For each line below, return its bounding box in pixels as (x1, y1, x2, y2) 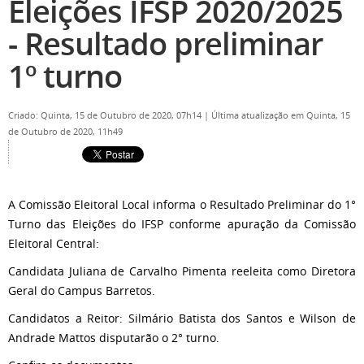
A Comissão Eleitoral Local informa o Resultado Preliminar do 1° (8, 197, 356, 212)
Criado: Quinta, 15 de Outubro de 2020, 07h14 (8, 110, 204, 121)
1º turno (8, 55, 122, 97)
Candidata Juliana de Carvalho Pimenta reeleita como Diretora (8, 263, 356, 279)
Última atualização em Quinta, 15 (211, 110, 350, 121)
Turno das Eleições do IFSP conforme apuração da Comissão (8, 216, 356, 232)
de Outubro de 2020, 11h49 (8, 126, 123, 137)
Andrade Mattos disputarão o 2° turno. (8, 330, 219, 345)
